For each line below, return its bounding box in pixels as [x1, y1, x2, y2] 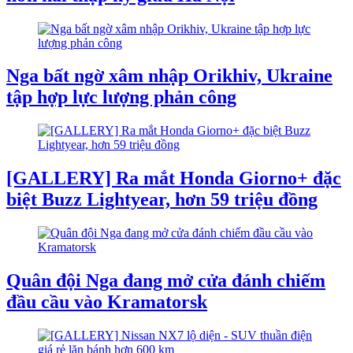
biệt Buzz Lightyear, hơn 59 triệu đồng [6, 189, 318, 210]
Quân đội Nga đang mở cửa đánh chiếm [6, 270, 325, 292]
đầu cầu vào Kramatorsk [6, 292, 207, 313]
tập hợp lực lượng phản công [6, 87, 236, 108]
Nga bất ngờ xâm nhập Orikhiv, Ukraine [6, 65, 333, 87]
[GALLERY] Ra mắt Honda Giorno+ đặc [6, 168, 341, 189]
